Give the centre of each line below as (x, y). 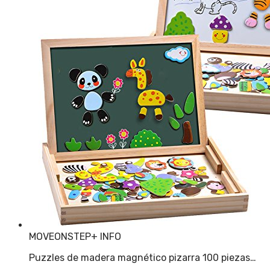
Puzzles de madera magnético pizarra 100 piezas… (143, 257)
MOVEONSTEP (60, 236)
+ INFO (106, 236)
